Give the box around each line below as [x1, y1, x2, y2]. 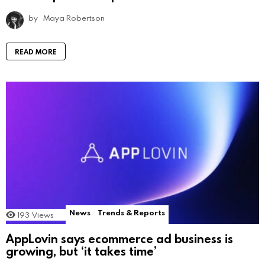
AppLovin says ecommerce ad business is [6, 230, 233, 246]
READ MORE [15, 47, 57, 57]
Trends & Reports [98, 207, 165, 218]
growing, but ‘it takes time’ [6, 243, 156, 258]
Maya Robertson [43, 12, 105, 24]
